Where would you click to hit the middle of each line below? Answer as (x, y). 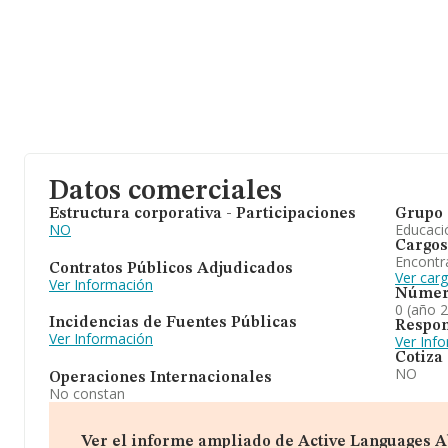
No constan (87, 393)
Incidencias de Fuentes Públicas (173, 323)
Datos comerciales (165, 192)
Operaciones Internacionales (160, 377)
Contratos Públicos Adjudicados (171, 268)
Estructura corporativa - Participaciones (202, 214)
